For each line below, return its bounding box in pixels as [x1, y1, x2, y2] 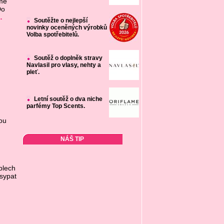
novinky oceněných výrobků [26, 24, 107, 31]
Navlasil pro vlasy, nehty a [26, 61, 101, 68]
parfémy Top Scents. [26, 102, 85, 109]
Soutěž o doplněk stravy [33, 54, 102, 61]
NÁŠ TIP [60, 135, 84, 142]
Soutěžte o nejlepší [33, 17, 87, 24]
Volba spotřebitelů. [26, 31, 79, 38]
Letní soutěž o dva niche [33, 95, 102, 102]
